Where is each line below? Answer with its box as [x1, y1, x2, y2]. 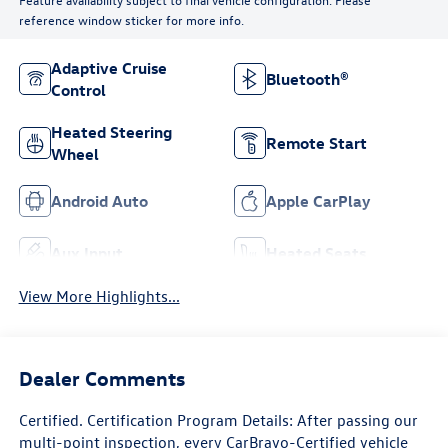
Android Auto [50, 191, 148, 212]
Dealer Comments [18, 364, 185, 390]
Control [50, 80, 106, 101]
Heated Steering [50, 122, 172, 143]
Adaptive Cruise [50, 58, 167, 79]
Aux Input [50, 243, 123, 264]
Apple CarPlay [266, 191, 370, 212]
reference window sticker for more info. [18, 10, 244, 28]
